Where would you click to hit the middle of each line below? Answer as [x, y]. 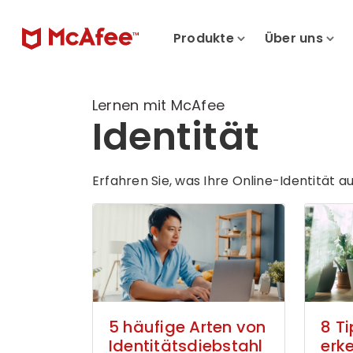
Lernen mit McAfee [159, 105]
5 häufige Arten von [188, 327]
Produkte [204, 39]
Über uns [294, 39]
